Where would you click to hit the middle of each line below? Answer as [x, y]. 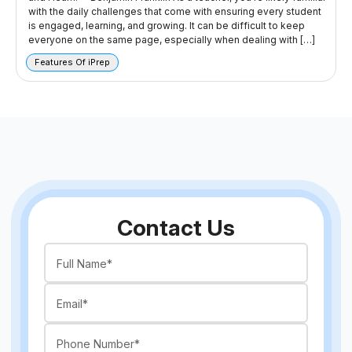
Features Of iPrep [72, 62]
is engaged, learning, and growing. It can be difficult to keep [167, 26]
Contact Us [176, 228]
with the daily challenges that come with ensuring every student [175, 12]
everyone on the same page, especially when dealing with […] [172, 40]
